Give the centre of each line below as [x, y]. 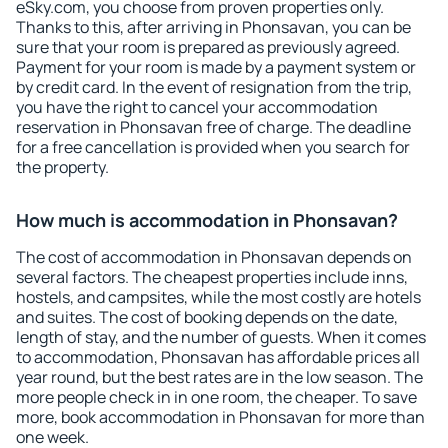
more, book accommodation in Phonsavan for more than [220, 417]
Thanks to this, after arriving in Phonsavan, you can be [213, 27]
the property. [62, 167]
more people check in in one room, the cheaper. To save [216, 397]
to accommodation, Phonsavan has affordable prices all [218, 357]
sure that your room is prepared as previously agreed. [208, 47]
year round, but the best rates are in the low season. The [219, 377]
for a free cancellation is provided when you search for [213, 147]
